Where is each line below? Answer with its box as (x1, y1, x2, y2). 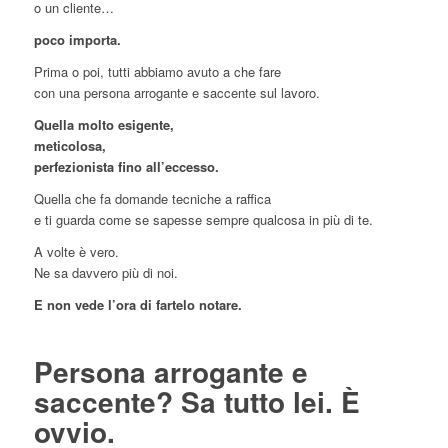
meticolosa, (33, 136, 106, 156)
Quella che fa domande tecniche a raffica (33, 189, 271, 209)
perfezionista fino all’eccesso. (33, 157, 219, 177)
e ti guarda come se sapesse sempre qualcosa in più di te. (33, 210, 373, 230)
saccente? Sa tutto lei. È (33, 381, 360, 423)
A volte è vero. (33, 242, 119, 262)
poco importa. (33, 30, 121, 50)
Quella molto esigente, (33, 115, 174, 135)
